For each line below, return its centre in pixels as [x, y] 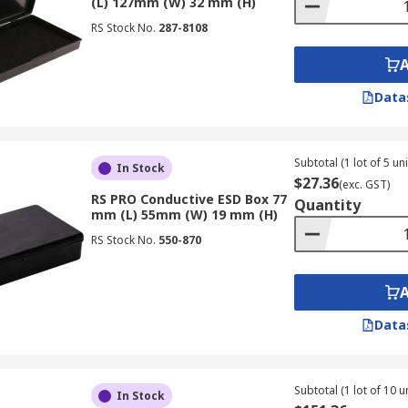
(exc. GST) [364, 184]
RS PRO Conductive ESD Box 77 [189, 199]
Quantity [327, 205]
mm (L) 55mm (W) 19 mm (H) [184, 214]
